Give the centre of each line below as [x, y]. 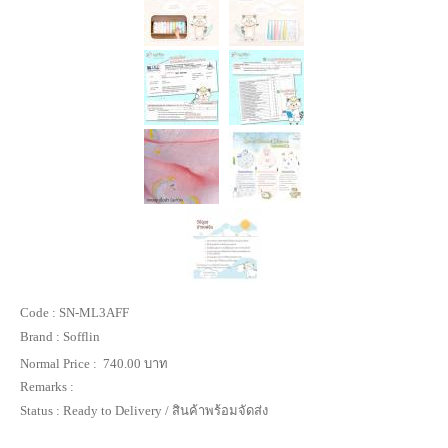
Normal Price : [60, 364]
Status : [40, 411]
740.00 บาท [135, 364]
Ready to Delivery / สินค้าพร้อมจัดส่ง [164, 411]
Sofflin [80, 337]
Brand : [40, 337]
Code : [38, 313]
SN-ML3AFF [92, 313]
